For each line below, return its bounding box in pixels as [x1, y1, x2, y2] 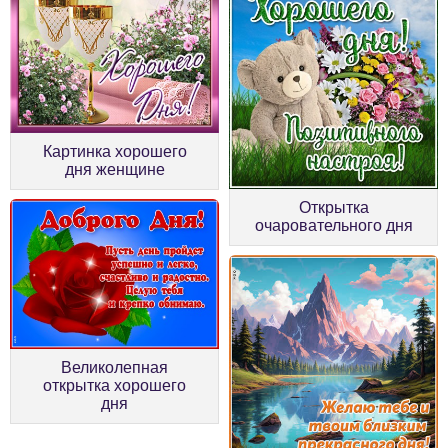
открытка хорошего [43, 376, 186, 394]
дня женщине [64, 160, 165, 178]
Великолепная [61, 358, 168, 376]
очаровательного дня [254, 216, 413, 234]
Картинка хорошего [42, 142, 187, 160]
